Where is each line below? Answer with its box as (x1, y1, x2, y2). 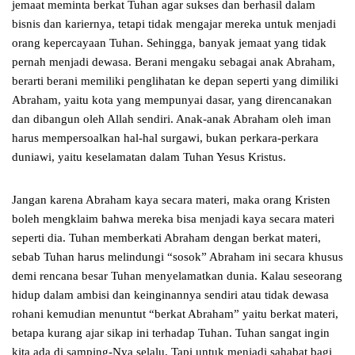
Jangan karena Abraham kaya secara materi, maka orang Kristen (12, 193, 330, 207)
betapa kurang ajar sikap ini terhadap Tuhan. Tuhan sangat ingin (12, 326, 330, 340)
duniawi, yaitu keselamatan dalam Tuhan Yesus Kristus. (12, 151, 286, 164)
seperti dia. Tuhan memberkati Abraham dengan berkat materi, (12, 231, 321, 245)
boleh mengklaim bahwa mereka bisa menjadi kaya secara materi (12, 212, 334, 226)
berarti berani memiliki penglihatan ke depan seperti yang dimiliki (12, 74, 338, 88)
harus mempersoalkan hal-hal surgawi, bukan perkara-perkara (12, 132, 319, 145)
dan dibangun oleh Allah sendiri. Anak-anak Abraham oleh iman (12, 113, 331, 126)
